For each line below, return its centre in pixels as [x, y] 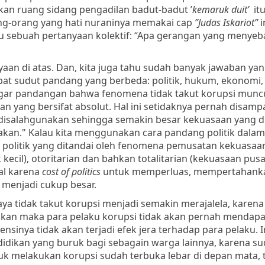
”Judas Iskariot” [227, 22]
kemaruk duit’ [222, 9]
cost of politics [72, 171]
